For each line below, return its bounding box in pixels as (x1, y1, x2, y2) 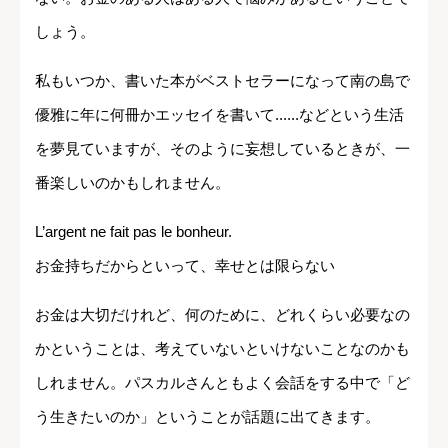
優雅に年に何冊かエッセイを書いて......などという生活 (35, 105, 404, 123)
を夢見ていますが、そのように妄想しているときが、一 (35, 139, 410, 157)
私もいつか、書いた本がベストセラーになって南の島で (35, 71, 410, 89)
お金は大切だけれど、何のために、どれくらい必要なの (35, 305, 410, 323)
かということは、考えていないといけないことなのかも (35, 339, 410, 357)
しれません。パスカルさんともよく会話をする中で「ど (35, 373, 410, 391)
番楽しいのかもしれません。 (35, 173, 230, 191)
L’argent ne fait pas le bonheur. (35, 222, 232, 240)
